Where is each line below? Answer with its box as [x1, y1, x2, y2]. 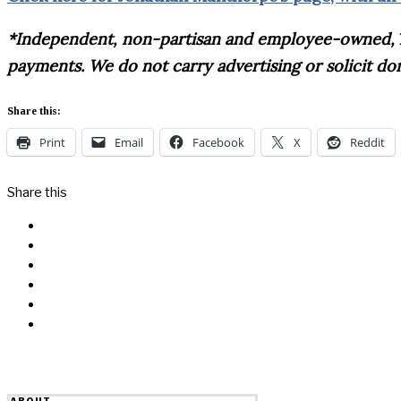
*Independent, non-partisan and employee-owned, [7, 28, 399, 49]
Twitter [43, 256, 87, 273]
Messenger [43, 236, 115, 253]
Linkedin [43, 276, 94, 293]
